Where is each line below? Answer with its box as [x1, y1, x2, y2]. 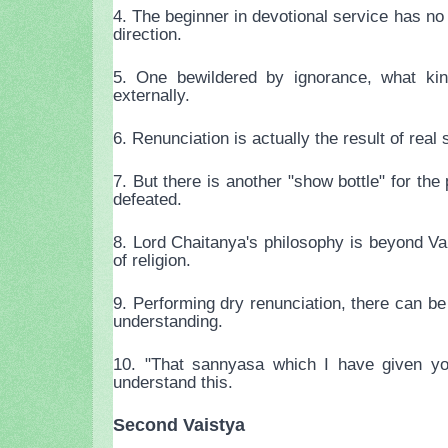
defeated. [113, 189, 182, 210]
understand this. [113, 372, 233, 393]
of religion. [113, 250, 191, 271]
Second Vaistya [113, 415, 245, 436]
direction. [113, 24, 182, 45]
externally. [113, 85, 190, 106]
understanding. [113, 311, 223, 332]
